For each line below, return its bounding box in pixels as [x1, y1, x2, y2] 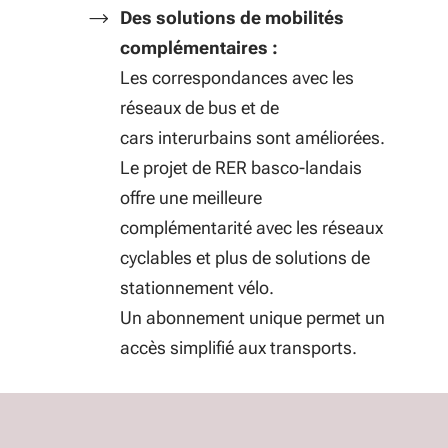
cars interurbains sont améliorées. [120, 127, 385, 148]
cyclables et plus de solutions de [120, 247, 370, 268]
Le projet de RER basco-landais [120, 157, 362, 178]
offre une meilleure [120, 187, 262, 208]
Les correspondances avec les [120, 67, 354, 88]
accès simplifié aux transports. [120, 337, 357, 358]
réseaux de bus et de [120, 97, 279, 118]
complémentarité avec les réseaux [120, 217, 383, 238]
